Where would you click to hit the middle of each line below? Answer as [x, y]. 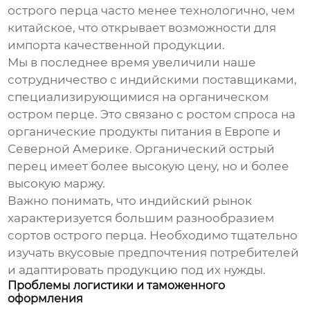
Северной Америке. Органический [119, 149]
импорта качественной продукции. [117, 45]
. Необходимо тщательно [221, 236]
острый [252, 149]
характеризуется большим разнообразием [141, 218]
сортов [31, 236]
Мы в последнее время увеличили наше [132, 63]
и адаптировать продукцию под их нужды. [137, 270]
